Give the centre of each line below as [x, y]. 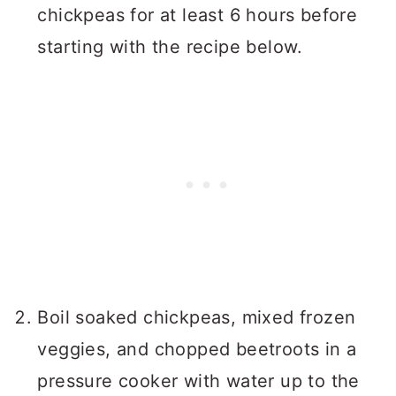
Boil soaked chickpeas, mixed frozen [197, 317]
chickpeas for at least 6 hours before [198, 15]
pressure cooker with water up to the [198, 381]
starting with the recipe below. [170, 47]
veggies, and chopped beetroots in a [197, 349]
